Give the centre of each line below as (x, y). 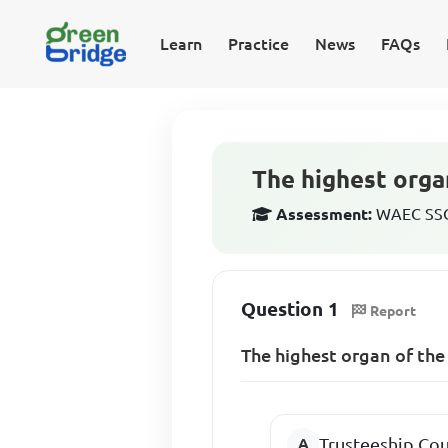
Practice (258, 44)
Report (393, 310)
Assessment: (324, 214)
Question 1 (290, 309)
